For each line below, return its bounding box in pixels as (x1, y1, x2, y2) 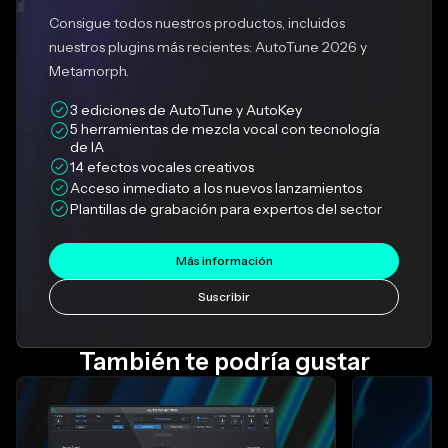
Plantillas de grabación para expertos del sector (70, 199, 382, 218)
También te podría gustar (78, 347, 370, 377)
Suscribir (198, 289, 250, 305)
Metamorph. (49, 62, 129, 81)
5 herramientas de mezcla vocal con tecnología (70, 120, 380, 139)
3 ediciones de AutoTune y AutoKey (70, 100, 302, 119)
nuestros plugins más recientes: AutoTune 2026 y (49, 38, 367, 57)
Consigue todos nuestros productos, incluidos (49, 14, 345, 33)
